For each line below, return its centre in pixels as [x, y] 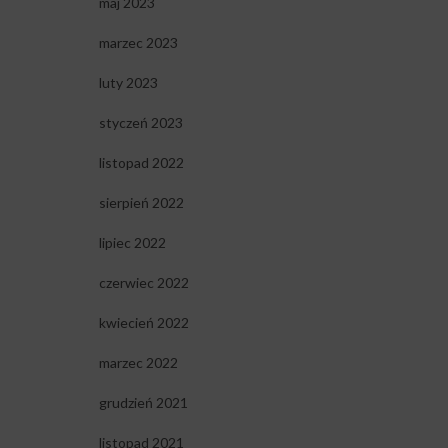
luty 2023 [128, 83]
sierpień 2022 [141, 203]
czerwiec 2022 [143, 283]
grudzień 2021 [143, 403]
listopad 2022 [141, 163]
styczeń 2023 [140, 123]
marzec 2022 [138, 363]
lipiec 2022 [132, 243]
